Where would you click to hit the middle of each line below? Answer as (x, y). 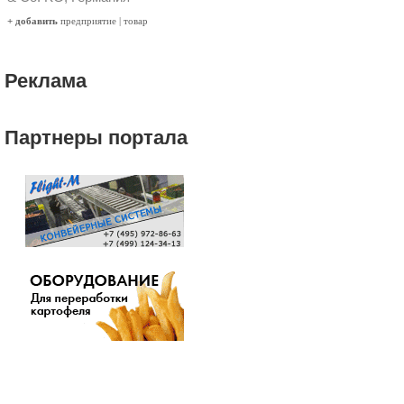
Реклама (46, 81)
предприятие (88, 21)
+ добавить (32, 21)
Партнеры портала (96, 138)
